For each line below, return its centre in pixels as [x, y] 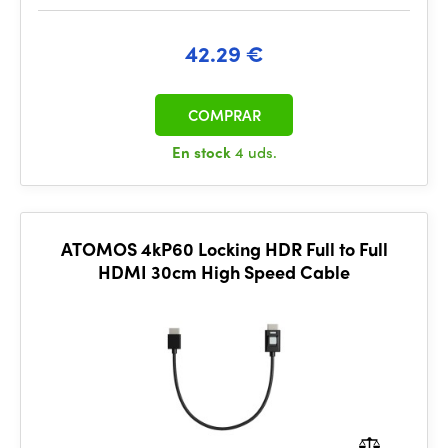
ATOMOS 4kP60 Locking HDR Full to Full [224, 248]
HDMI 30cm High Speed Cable [224, 271]
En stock [203, 152]
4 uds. [255, 152]
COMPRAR [224, 115]
